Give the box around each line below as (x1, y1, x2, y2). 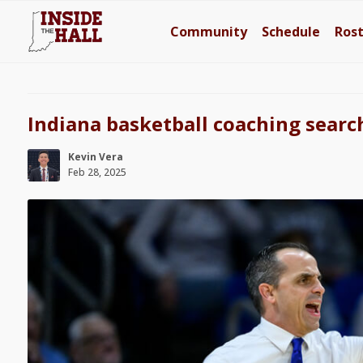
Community (170, 23, 248, 41)
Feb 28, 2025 (67, 165, 126, 179)
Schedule (262, 23, 321, 41)
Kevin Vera (67, 150, 123, 164)
